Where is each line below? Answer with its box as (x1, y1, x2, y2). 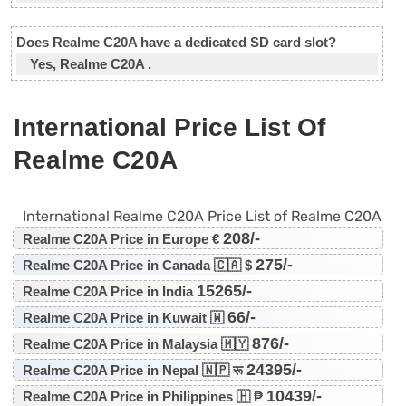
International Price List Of (14, 112, 325, 141)
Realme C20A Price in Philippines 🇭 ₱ (22, 388, 266, 404)
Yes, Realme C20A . (30, 55, 151, 72)
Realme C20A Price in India (22, 283, 197, 299)
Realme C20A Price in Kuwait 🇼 (22, 309, 227, 325)
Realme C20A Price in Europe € (22, 230, 223, 246)
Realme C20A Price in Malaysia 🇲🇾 (22, 335, 252, 352)
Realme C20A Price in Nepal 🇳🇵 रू (22, 362, 246, 378)
